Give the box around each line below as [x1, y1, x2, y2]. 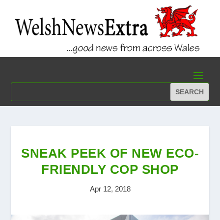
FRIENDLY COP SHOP [41, 162, 179, 177]
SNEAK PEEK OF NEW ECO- [21, 146, 199, 161]
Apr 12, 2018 [89, 185, 131, 193]
